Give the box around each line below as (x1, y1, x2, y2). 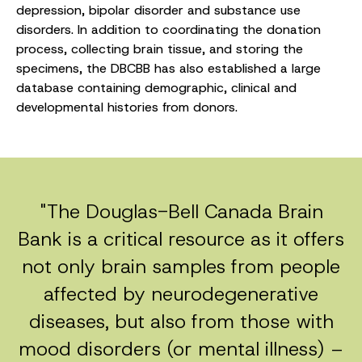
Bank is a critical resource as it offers (18, 225, 344, 252)
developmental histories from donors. (16, 98, 238, 116)
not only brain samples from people (22, 253, 340, 280)
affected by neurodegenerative (44, 280, 318, 307)
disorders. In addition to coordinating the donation (16, 20, 321, 38)
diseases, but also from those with (28, 308, 334, 335)
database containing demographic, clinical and (16, 78, 297, 96)
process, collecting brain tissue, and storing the (16, 40, 303, 57)
